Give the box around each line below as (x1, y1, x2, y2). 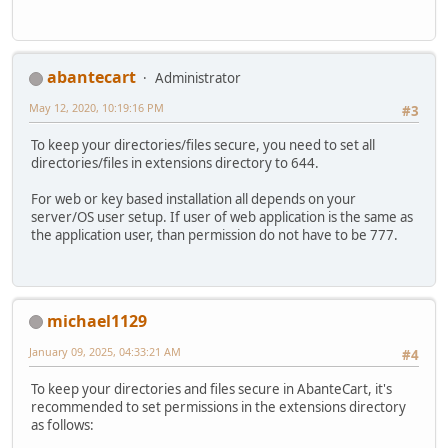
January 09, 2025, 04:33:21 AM (29, 343, 181, 359)
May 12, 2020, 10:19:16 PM (29, 99, 164, 115)
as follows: (31, 415, 94, 434)
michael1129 (47, 309, 147, 332)
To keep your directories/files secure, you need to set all (31, 136, 375, 155)
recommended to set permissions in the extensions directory (31, 397, 406, 416)
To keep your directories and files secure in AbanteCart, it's (31, 379, 392, 398)
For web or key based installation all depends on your (31, 190, 356, 209)
